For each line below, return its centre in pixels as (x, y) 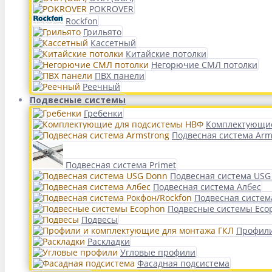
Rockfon (82, 21)
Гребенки (103, 113)
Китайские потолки (166, 54)
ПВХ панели (120, 76)
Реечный (101, 87)
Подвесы (100, 219)
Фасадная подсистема (183, 263)
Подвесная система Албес (207, 187)
